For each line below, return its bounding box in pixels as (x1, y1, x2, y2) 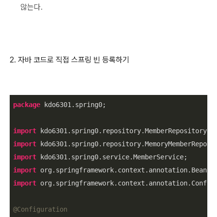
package (13, 100, 40, 108)
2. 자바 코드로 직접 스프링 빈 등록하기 (10, 55, 131, 64)
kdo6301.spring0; (40, 100, 106, 108)
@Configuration (13, 205, 67, 213)
